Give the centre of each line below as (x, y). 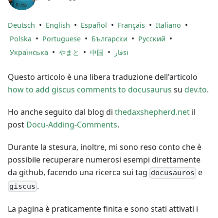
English (58, 25)
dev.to (196, 90)
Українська (29, 53)
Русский (152, 39)
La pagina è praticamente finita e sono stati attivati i (103, 209)
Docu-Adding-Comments (72, 125)
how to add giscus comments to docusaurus (90, 90)
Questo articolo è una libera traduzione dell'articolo (103, 77)
